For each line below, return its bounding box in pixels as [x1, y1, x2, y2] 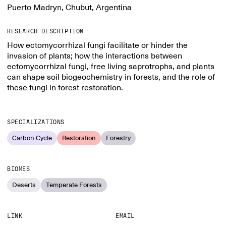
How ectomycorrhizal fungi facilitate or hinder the [7, 40, 188, 50]
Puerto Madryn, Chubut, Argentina [7, 3, 132, 13]
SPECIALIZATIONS [7, 119, 65, 126]
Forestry [106, 134, 131, 142]
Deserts [12, 181, 36, 189]
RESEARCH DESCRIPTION [7, 28, 84, 35]
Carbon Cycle [12, 134, 52, 142]
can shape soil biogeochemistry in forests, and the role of [7, 72, 215, 82]
